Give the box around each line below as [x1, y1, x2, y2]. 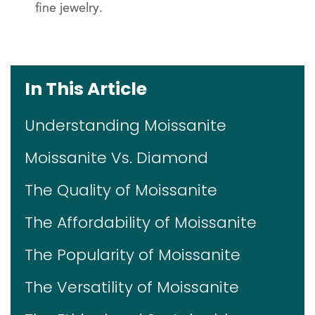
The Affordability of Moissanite [25, 212, 257, 233]
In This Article [25, 77, 147, 101]
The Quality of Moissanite [25, 179, 217, 201]
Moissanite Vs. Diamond [25, 147, 208, 169]
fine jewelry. [35, 2, 103, 15]
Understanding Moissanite [25, 115, 226, 136]
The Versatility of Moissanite [25, 276, 239, 298]
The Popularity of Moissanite [25, 244, 240, 266]
